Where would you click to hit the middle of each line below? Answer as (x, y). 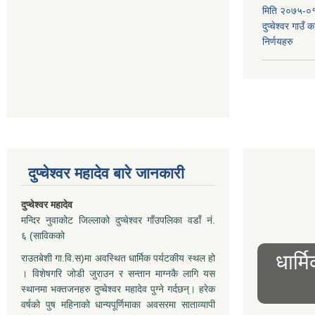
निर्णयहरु (278, 41)
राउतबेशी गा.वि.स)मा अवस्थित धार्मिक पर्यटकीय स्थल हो (118, 258)
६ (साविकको (43, 235)
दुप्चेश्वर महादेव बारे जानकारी (106, 173)
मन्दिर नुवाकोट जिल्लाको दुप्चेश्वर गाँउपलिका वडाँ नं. (118, 220)
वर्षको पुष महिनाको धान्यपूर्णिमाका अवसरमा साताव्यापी (118, 304)
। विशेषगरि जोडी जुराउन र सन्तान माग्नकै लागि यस (118, 273)
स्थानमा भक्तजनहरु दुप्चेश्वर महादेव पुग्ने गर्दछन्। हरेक (118, 289)
